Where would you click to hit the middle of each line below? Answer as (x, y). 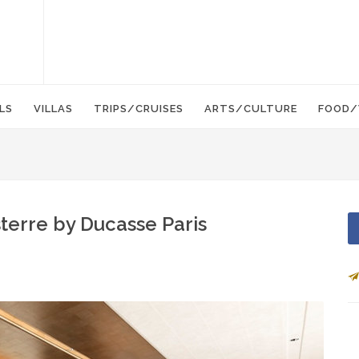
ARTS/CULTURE (251, 109)
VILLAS (53, 109)
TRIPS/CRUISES (139, 109)
